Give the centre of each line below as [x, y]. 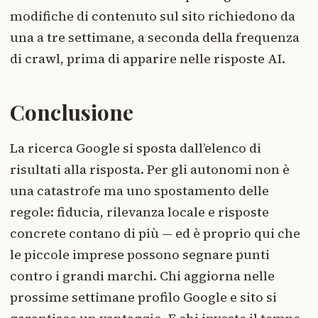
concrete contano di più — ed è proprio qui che [155, 233]
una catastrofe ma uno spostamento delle [139, 190]
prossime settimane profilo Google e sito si [143, 297]
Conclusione [72, 112]
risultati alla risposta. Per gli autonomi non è [150, 169]
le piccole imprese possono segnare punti [140, 254]
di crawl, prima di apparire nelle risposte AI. [148, 58]
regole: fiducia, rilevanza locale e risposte [139, 212]
